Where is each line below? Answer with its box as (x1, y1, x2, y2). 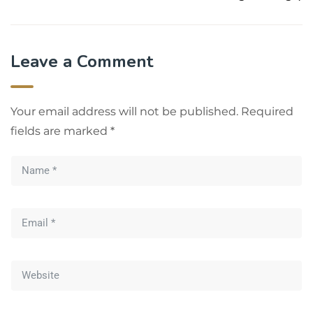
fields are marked (10, 124, 110, 138)
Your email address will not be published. (10, 104, 238, 118)
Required (241, 104, 293, 118)
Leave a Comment (10, 50, 153, 73)
